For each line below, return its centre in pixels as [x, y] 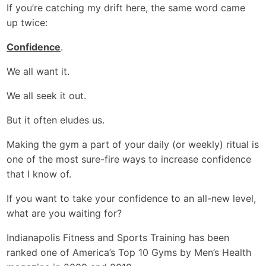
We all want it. [38, 71]
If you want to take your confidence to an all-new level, [132, 198]
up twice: [27, 23]
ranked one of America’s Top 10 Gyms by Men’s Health [129, 252]
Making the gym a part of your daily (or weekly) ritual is [133, 144]
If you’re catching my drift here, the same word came [126, 8]
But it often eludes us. [56, 120]
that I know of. [39, 174]
